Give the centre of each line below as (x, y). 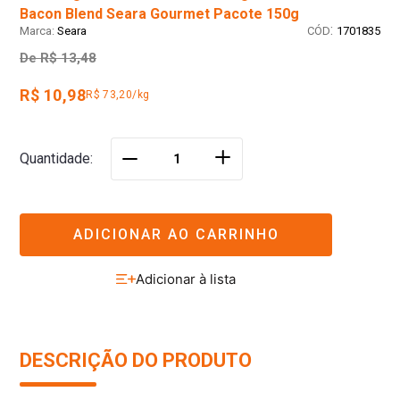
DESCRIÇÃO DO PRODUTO (136, 361)
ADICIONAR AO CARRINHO (176, 234)
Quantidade (55, 159)
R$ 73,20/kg (118, 95)
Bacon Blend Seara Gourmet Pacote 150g (159, 14)
